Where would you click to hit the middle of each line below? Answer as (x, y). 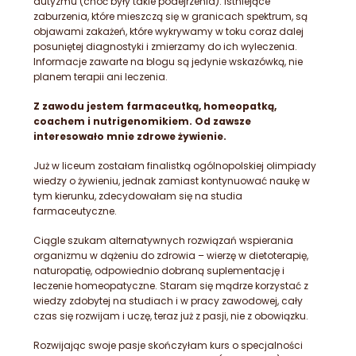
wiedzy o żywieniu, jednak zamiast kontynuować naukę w (172, 181)
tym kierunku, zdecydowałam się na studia (138, 196)
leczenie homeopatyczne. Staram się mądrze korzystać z (171, 286)
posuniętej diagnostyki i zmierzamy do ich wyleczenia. (165, 47)
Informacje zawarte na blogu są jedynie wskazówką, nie (168, 62)
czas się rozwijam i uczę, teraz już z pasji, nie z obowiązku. (171, 316)
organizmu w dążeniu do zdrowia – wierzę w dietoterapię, (171, 256)
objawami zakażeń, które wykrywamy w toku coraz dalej (168, 32)
